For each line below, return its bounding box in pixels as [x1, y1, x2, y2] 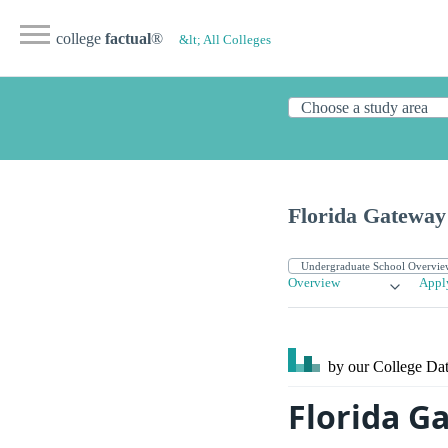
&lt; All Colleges [179, 33, 271, 47]
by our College [324, 358, 426, 376]
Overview [288, 276, 340, 291]
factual [105, 30, 151, 47]
